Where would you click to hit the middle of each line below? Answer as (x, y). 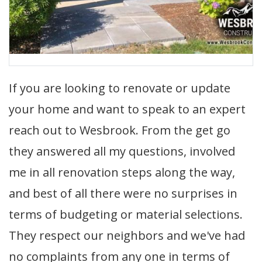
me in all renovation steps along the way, (122, 172)
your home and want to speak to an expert (127, 109)
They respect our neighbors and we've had (127, 235)
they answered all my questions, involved (122, 151)
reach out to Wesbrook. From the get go (120, 130)
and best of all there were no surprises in (123, 193)
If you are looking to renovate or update (120, 88)
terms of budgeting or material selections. (126, 214)
